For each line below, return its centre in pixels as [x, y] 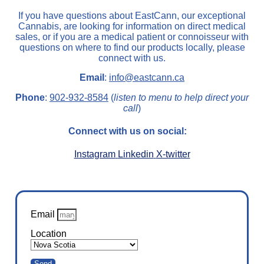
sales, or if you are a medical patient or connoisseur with [132, 37]
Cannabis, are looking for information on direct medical [132, 26]
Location [49, 233]
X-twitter [173, 154]
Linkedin [136, 154]
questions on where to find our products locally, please [132, 47]
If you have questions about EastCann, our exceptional [132, 15]
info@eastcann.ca [147, 78]
